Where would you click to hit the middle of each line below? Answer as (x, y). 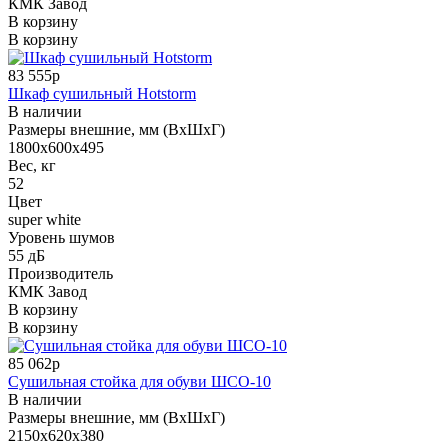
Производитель (60, 273)
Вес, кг (32, 165)
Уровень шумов (61, 237)
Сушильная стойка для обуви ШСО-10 (139, 381)
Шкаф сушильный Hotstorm (102, 93)
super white (44, 219)
